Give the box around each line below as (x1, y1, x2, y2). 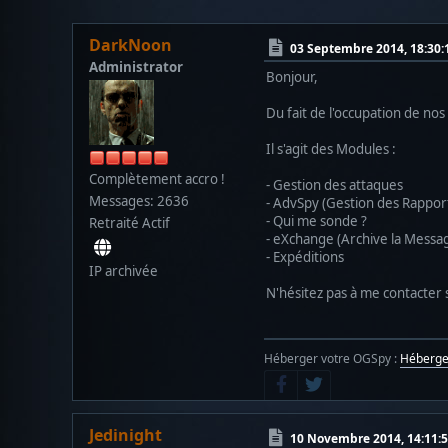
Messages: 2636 (89, 191, 189, 210)
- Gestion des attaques (266, 175, 403, 194)
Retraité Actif (89, 213, 170, 232)
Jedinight (89, 423, 162, 446)
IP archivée (89, 261, 158, 280)
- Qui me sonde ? (266, 211, 367, 230)
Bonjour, (266, 67, 318, 86)
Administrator (89, 57, 183, 76)
